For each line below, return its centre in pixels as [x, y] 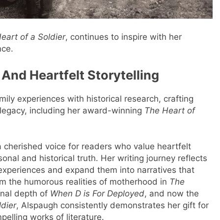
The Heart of [169, 110]
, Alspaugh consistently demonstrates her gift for [112, 206]
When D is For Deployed [97, 194]
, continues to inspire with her [124, 37]
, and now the [172, 194]
